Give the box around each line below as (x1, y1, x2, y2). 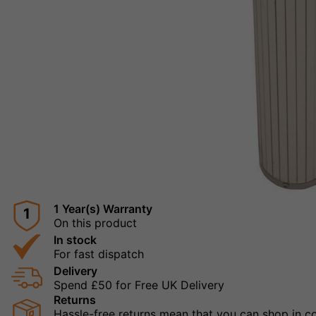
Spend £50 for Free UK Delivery (54, 278, 224, 293)
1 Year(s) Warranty (54, 202, 152, 217)
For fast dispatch (54, 247, 144, 262)
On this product (54, 216, 137, 231)
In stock (54, 233, 97, 248)
